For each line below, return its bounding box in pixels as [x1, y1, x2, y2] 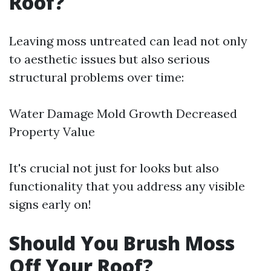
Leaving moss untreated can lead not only [9, 33, 247, 48]
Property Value [9, 124, 95, 139]
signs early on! [9, 197, 91, 212]
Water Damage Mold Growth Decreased [9, 106, 237, 121]
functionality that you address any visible [9, 178, 245, 194]
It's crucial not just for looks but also [9, 160, 219, 175]
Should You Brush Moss [9, 230, 235, 256]
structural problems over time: [9, 70, 184, 85]
